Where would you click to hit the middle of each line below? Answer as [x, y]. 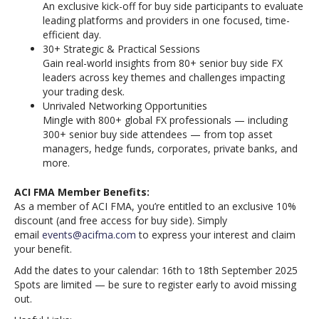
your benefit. [43, 249]
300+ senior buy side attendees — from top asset [158, 134]
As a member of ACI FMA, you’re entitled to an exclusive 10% [155, 206]
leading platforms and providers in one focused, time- [166, 20]
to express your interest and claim [216, 235]
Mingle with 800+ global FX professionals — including [165, 120]
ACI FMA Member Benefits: [82, 192]
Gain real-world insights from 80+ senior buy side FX [163, 63]
